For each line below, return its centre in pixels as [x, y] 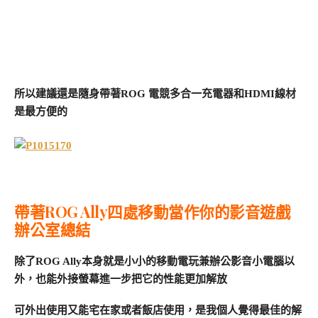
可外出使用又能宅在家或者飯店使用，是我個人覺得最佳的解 [158, 310]
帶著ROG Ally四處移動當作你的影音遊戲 [152, 211]
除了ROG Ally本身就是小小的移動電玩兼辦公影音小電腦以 [154, 261]
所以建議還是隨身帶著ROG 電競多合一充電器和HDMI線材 [155, 93]
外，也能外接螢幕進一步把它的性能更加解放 [121, 279]
